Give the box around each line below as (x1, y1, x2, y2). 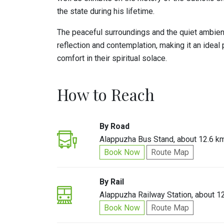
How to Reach (57, 83, 154, 105)
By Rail (99, 177, 124, 186)
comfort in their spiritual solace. (57, 53, 167, 63)
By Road (99, 121, 130, 131)
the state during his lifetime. (57, 6, 154, 16)
